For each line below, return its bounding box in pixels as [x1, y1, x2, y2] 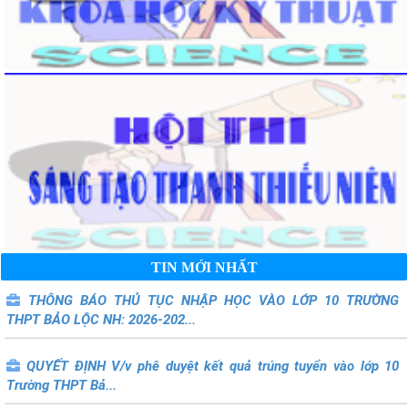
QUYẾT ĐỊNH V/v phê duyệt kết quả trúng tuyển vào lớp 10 [26, 357, 400, 374]
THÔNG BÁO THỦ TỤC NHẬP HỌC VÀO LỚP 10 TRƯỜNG [27, 291, 400, 309]
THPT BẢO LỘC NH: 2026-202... [6, 311, 197, 328]
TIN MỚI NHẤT [150, 259, 258, 275]
